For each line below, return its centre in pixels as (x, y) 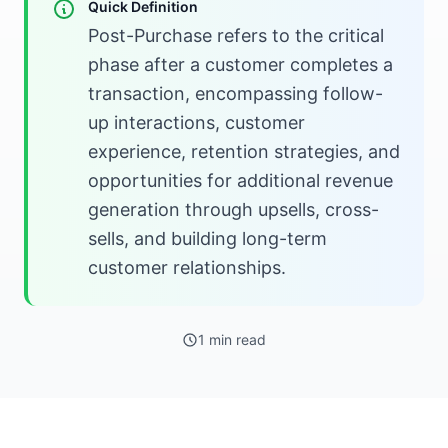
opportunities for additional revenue (240, 180)
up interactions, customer (196, 122)
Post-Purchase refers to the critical (236, 35)
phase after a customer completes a (240, 64)
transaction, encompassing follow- (235, 93)
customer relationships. (187, 267)
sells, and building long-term (207, 238)
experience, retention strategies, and (244, 151)
